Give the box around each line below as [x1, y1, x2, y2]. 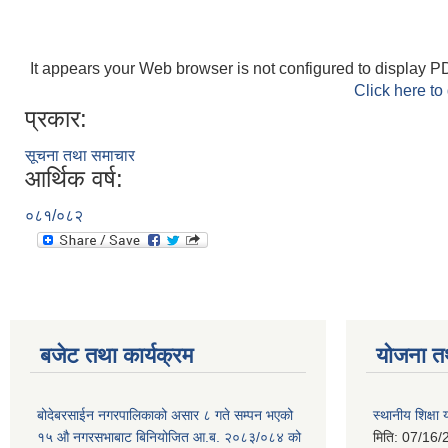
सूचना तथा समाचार [25, 146, 135, 164]
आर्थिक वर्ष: [25, 164, 123, 192]
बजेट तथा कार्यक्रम [40, 342, 193, 368]
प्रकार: [25, 104, 87, 132]
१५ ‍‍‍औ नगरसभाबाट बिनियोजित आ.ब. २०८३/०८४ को [37, 428, 301, 445]
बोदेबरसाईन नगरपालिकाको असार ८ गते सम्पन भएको [37, 406, 293, 423]
